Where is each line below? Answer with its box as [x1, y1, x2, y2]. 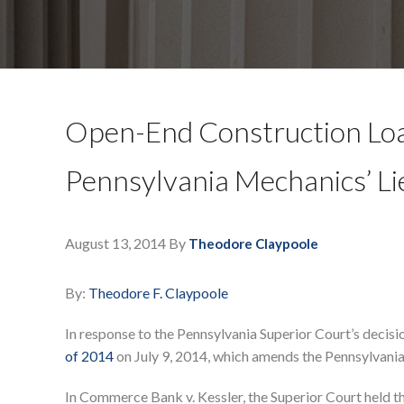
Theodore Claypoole [188, 235, 318, 252]
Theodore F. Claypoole [88, 284, 228, 302]
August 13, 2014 [65, 234, 166, 252]
